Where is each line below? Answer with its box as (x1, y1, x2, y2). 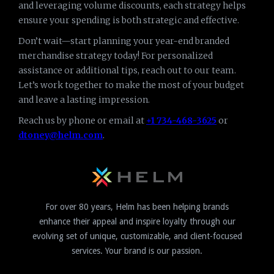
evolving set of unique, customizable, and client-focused (32, 231, 242, 242)
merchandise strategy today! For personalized (18, 50, 213, 61)
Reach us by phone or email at (18, 115, 146, 126)
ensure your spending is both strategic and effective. (18, 15, 239, 26)
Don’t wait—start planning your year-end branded (18, 35, 229, 46)
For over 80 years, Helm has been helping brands (45, 202, 229, 212)
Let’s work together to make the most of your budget (18, 80, 244, 91)
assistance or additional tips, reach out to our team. (18, 65, 236, 76)
